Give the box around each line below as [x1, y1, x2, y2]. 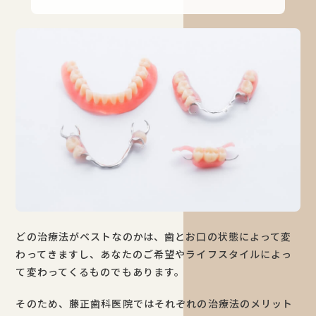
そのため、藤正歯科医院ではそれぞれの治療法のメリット [16, 296, 293, 310]
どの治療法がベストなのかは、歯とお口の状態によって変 [16, 229, 292, 243]
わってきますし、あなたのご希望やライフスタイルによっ [16, 246, 293, 261]
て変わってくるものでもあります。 [16, 264, 186, 279]
